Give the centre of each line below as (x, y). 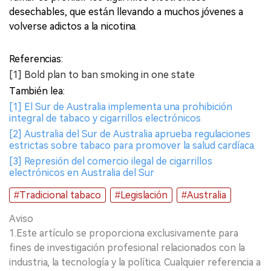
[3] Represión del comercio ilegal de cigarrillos (111, 162)
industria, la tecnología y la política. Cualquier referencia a (135, 263)
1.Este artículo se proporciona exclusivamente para (124, 233)
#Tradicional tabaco (57, 195)
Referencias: (36, 59)
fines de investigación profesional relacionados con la (127, 248)
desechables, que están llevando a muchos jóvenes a (126, 12)
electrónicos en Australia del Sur (82, 173)
